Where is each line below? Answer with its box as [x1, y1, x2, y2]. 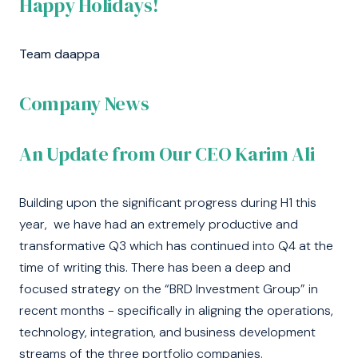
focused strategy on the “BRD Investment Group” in [19, 280, 318, 298]
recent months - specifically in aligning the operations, [19, 302, 333, 320]
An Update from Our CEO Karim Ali [19, 140, 315, 167]
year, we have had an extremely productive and [19, 216, 298, 233]
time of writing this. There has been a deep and [19, 259, 291, 276]
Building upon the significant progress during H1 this [19, 194, 316, 212]
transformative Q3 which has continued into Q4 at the [19, 237, 333, 255]
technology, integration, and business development [19, 324, 316, 341]
